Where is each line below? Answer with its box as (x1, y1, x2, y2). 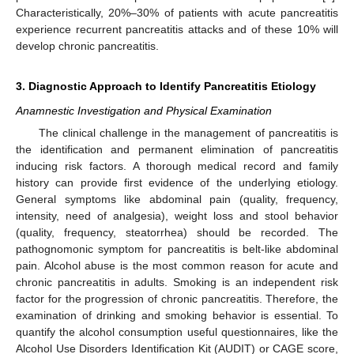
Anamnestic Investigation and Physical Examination (16, 104, 272, 117)
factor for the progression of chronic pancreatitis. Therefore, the (16, 292, 338, 305)
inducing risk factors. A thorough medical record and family (16, 160, 338, 172)
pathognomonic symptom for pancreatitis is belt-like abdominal (16, 243, 338, 255)
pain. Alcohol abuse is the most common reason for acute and (16, 259, 338, 272)
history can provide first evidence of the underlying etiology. (16, 176, 338, 189)
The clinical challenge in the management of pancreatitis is (38, 126, 338, 139)
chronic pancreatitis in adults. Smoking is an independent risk (16, 276, 338, 288)
